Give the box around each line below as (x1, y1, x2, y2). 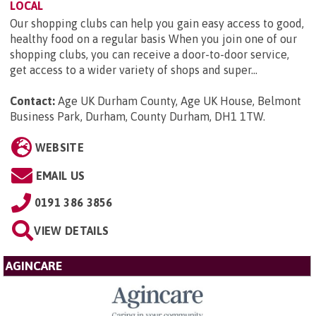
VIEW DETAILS (34, 224, 109, 238)
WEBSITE (35, 141, 84, 154)
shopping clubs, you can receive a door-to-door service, (10, 48, 289, 61)
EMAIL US (35, 169, 85, 183)
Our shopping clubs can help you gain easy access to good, (10, 17, 304, 30)
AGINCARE (6, 259, 63, 274)
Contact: (10, 95, 55, 108)
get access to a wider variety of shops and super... (10, 63, 257, 77)
